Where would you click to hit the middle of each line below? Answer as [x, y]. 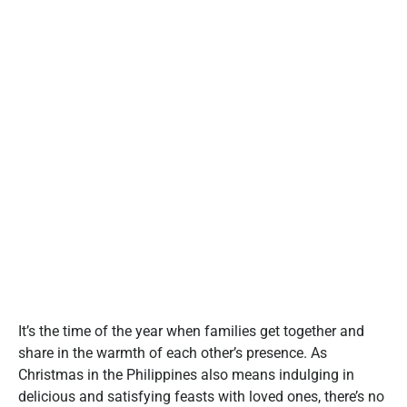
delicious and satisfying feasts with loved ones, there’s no [201, 396]
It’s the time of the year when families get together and [191, 331]
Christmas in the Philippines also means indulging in [186, 374]
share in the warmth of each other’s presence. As [173, 352]
